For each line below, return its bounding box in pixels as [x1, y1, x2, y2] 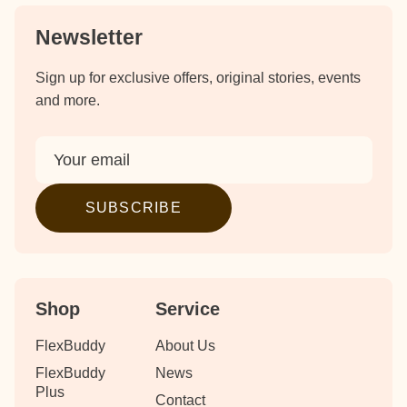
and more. [35, 93, 100, 109]
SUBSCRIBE [84, 200, 183, 216]
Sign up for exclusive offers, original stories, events [35, 70, 361, 86]
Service [155, 299, 221, 320]
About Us [155, 338, 216, 354]
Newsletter [35, 26, 143, 50]
